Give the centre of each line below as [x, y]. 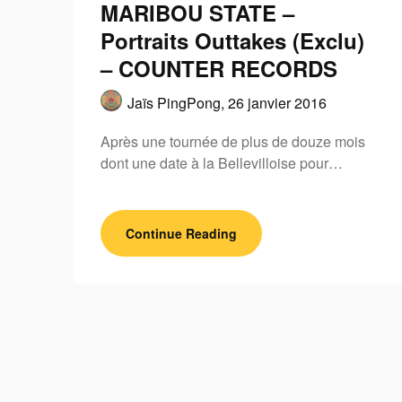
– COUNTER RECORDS [219, 68]
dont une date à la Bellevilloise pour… [222, 162]
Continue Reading [181, 233]
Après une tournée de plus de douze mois [233, 141]
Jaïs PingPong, [178, 102]
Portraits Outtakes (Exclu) [232, 40]
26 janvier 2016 [277, 102]
